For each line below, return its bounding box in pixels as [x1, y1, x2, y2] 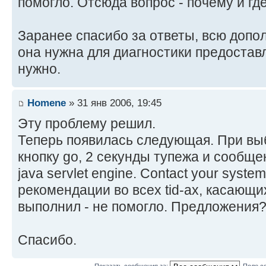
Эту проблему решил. [18, 115, 156, 131]
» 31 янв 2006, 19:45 [66, 96, 161, 109]
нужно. [18, 61, 61, 77]
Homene [27, 96, 66, 109]
